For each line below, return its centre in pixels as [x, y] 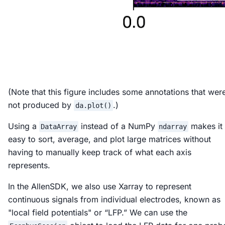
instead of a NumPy [118, 126]
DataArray [59, 126]
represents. [29, 165]
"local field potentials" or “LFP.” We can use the [98, 212]
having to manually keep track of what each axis [100, 152]
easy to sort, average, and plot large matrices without [109, 139]
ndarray [173, 126]
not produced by [41, 105]
